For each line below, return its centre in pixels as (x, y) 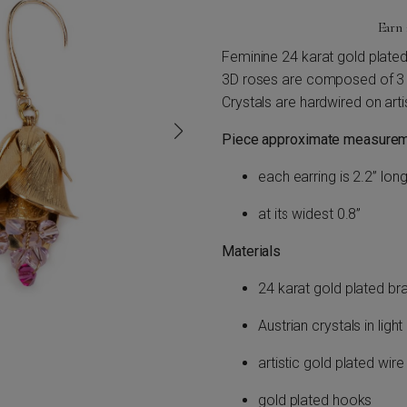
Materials (252, 251)
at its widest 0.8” (310, 213)
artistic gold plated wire (331, 362)
